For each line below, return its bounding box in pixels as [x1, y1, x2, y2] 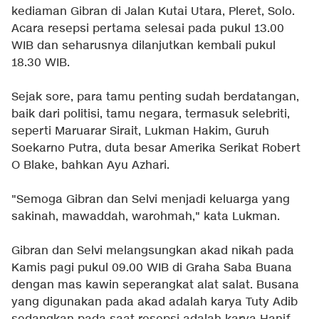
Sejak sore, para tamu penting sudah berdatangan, [11, 90, 299, 105]
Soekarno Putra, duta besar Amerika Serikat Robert [11, 141, 300, 157]
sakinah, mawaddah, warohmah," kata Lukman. [11, 209, 280, 225]
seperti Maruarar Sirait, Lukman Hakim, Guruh [11, 124, 269, 140]
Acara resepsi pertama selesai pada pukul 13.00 [11, 21, 284, 37]
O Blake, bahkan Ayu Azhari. [11, 158, 169, 174]
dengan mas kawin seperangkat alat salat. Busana [11, 278, 299, 293]
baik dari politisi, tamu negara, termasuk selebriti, [11, 107, 290, 122]
